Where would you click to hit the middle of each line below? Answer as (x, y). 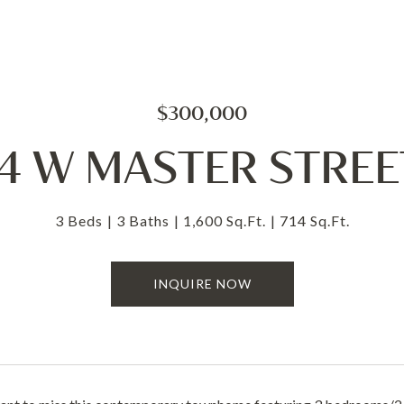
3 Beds (78, 220)
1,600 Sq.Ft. (224, 220)
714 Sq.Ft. (314, 220)
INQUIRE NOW (202, 284)
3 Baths (142, 220)
